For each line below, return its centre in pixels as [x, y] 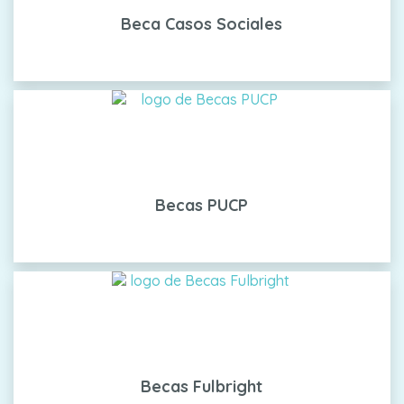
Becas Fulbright [202, 387]
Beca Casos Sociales [202, 24]
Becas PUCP [202, 206]
